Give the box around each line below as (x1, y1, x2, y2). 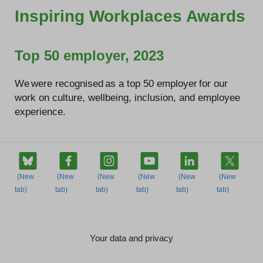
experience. (15, 106, 66, 117)
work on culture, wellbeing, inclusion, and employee (15, 92, 240, 103)
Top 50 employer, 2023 (15, 48, 164, 63)
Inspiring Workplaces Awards (15, 7, 245, 25)
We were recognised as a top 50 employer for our (15, 78, 228, 89)
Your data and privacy (90, 232, 173, 243)
